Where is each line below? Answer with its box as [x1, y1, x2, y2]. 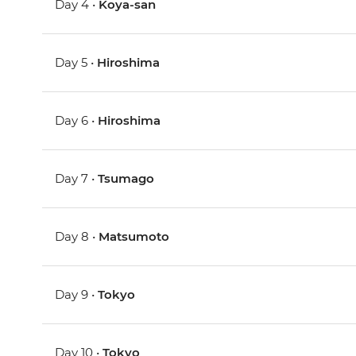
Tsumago [98, 171, 155, 187]
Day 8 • [55, 229, 99, 245]
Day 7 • [55, 171, 99, 187]
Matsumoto [99, 229, 170, 245]
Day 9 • [55, 287, 99, 303]
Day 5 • [55, 55, 98, 71]
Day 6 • [55, 113, 99, 129]
